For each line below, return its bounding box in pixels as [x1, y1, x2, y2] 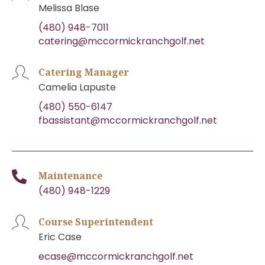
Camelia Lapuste [38, 80, 116, 94]
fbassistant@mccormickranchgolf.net [38, 113, 217, 127]
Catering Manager [38, 65, 129, 79]
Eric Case [38, 230, 82, 244]
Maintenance [38, 169, 102, 182]
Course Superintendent [38, 215, 153, 228]
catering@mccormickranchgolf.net [38, 34, 205, 48]
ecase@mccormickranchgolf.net [38, 249, 193, 263]
